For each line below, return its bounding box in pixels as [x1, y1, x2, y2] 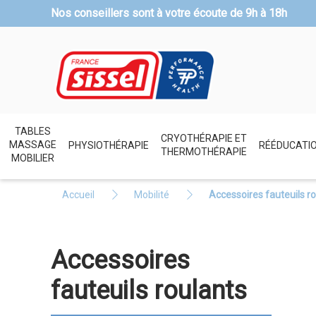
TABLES [14, 126, 51, 138]
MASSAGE [8, 139, 56, 151]
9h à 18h [245, 6, 287, 20]
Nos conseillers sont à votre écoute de [51, 6, 245, 20]
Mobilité [134, 189, 169, 201]
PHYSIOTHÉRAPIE [68, 139, 149, 151]
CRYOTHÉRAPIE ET [160, 132, 247, 144]
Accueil [62, 189, 95, 201]
